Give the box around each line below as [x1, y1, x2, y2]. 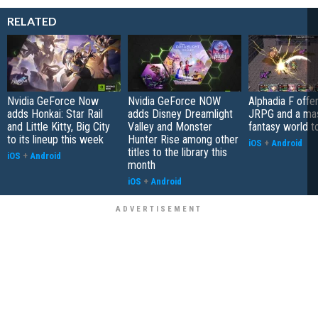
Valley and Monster [128, 119, 212, 133]
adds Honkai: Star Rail [7, 106, 103, 121]
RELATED [7, 13, 57, 28]
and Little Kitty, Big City [7, 119, 110, 133]
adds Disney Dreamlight [128, 106, 233, 121]
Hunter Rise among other [128, 132, 238, 146]
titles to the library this [128, 145, 227, 159]
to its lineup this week [7, 132, 104, 146]
